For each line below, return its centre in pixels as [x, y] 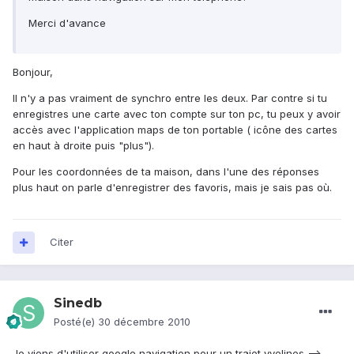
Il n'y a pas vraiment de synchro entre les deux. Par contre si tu [170, 98]
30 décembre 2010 [144, 322]
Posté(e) [76, 322]
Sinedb [78, 303]
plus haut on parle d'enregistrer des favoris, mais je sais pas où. [172, 188]
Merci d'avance [67, 23]
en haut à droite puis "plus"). [83, 146]
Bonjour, [33, 72]
